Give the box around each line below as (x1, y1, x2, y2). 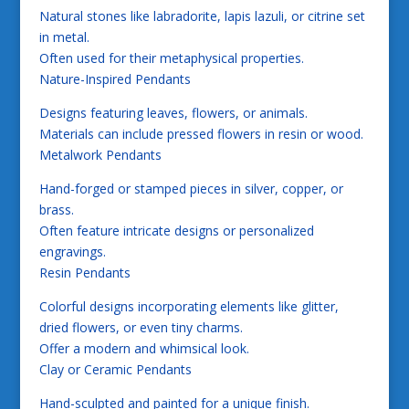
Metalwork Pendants (38, 146, 162, 164)
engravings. (38, 243, 106, 261)
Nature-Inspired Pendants (38, 70, 191, 89)
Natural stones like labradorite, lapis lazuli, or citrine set (38, 7, 365, 26)
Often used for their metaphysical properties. (38, 49, 304, 68)
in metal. (38, 28, 89, 47)
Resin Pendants (38, 264, 131, 282)
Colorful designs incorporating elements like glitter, (38, 298, 339, 316)
